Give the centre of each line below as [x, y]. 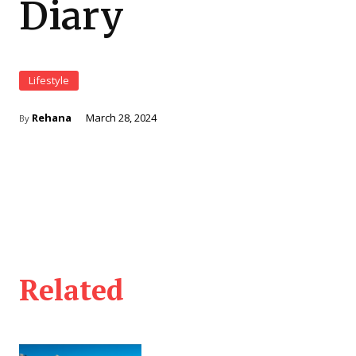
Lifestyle [49, 81]
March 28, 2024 [121, 118]
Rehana [52, 118]
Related [72, 289]
